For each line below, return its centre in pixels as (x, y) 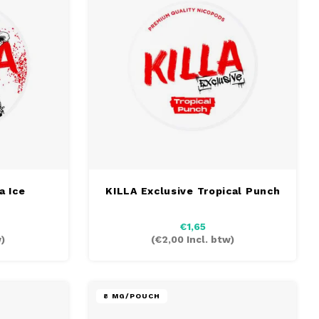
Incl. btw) (209, 240)
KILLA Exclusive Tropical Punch (193, 191)
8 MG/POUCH (132, 296)
